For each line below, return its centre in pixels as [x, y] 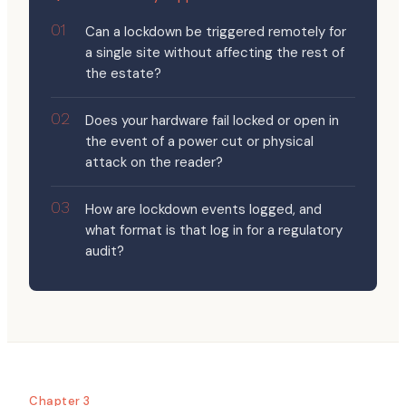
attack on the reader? [154, 162]
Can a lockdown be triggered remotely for [216, 32]
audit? [105, 251]
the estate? [123, 73]
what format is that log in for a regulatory [214, 230]
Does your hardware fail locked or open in [212, 121]
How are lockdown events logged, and [203, 209]
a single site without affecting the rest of [215, 53]
